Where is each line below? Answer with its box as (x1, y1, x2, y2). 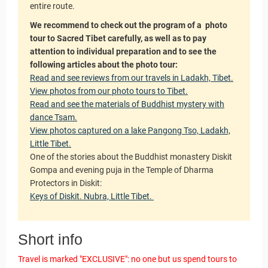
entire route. (30, 1, 75, 11)
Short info (18, 231, 83, 248)
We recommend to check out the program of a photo (30, 20, 227, 30)
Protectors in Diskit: (30, 178, 103, 188)
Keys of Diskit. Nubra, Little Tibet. (30, 191, 154, 201)
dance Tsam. (30, 112, 77, 122)
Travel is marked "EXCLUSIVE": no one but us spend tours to (18, 254, 237, 264)
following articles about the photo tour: (30, 60, 178, 69)
